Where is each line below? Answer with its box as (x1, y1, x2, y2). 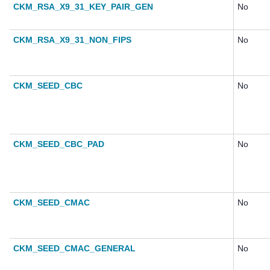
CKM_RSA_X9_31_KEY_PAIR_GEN (13, 2, 153, 12)
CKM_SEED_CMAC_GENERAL (13, 243, 136, 254)
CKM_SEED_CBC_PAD (13, 139, 104, 149)
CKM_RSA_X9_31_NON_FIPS (13, 35, 131, 45)
